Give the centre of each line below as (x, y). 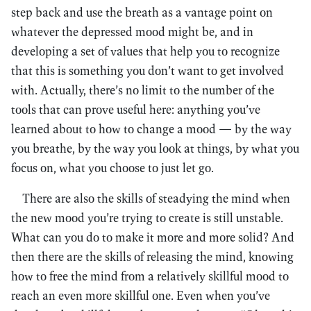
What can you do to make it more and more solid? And (153, 237)
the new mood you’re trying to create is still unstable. (147, 218)
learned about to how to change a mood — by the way (151, 129)
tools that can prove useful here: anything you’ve (136, 109)
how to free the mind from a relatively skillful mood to (150, 276)
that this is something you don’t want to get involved (148, 70)
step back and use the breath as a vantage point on (142, 12)
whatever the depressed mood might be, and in (132, 32)
